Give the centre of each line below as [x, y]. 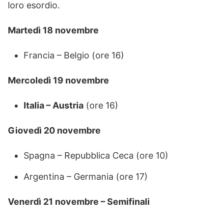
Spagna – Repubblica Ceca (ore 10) [96, 155]
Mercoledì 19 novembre [58, 80]
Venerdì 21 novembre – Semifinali [79, 201]
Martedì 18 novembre [53, 30]
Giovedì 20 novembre [54, 130]
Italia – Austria [54, 105]
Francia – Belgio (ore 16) [74, 55]
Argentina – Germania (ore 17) [86, 176]
